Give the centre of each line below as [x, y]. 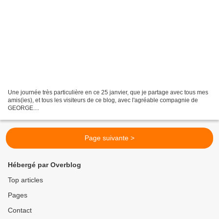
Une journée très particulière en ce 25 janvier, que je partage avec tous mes [108, 93]
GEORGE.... [23, 108]
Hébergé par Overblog [44, 165]
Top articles [25, 180]
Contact [20, 210]
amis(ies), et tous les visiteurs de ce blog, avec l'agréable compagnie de [103, 100]
